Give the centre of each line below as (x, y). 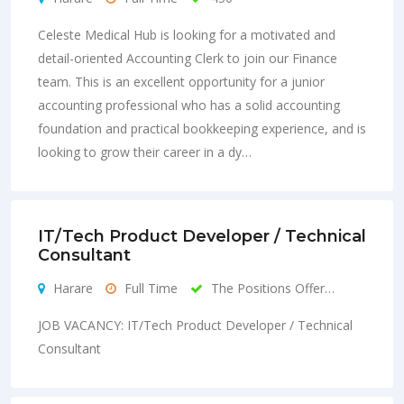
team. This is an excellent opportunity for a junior (181, 81)
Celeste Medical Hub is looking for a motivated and (187, 34)
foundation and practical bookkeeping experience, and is (202, 128)
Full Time (149, 288)
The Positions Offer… (271, 288)
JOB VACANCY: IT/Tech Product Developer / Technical (195, 325)
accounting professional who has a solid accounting (189, 105)
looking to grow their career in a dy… (145, 151)
